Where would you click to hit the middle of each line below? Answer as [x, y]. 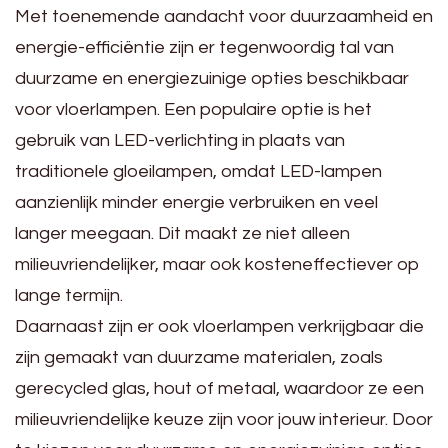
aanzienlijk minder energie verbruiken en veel [196, 202]
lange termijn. [69, 295]
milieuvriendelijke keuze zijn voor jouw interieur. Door [224, 419]
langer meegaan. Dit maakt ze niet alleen [182, 233]
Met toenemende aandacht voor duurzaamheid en [224, 16]
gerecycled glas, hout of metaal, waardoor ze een [219, 388]
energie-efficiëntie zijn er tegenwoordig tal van [204, 47]
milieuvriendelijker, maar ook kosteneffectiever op [217, 264]
